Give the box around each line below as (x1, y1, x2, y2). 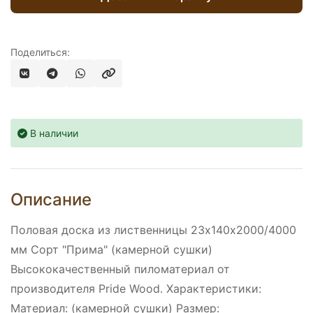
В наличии (27, 127, 78, 140)
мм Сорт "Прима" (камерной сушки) (10, 242, 212, 257)
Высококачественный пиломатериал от (10, 262, 230, 277)
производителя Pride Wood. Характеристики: (10, 282, 261, 296)
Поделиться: (10, 46, 70, 59)
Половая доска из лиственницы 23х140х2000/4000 (10, 223, 296, 238)
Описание (10, 189, 92, 210)
